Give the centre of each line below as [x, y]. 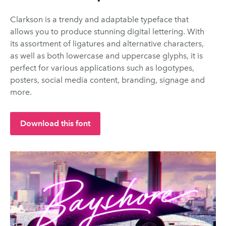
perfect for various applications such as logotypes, [102, 68]
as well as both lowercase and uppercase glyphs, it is [106, 56]
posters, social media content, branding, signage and [107, 80]
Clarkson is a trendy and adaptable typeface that [99, 20]
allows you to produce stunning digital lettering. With [107, 32]
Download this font [55, 124]
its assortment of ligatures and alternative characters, [107, 44]
